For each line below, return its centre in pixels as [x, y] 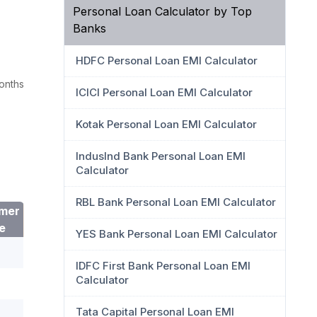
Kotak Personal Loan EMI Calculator [166, 124]
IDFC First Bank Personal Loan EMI [163, 266]
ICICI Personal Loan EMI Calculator [164, 92]
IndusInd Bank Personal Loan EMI [161, 156]
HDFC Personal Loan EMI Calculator [167, 60]
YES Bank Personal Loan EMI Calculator [177, 234]
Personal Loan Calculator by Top [162, 11]
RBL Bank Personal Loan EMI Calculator [176, 202]
